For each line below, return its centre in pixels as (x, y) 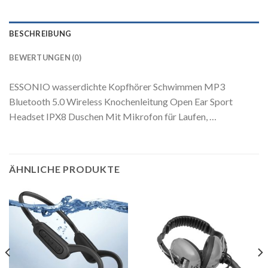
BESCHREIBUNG (40, 33)
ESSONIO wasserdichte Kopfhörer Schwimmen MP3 (117, 86)
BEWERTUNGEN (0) (45, 57)
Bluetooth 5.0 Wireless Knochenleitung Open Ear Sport (121, 101)
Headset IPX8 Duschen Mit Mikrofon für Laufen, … (113, 116)
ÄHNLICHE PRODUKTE (65, 169)
